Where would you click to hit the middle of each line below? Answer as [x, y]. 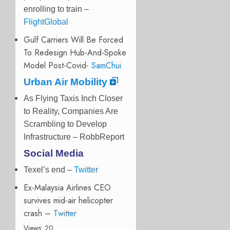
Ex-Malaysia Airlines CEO [67, 188]
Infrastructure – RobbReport [74, 137]
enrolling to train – [56, 9]
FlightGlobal [46, 22]
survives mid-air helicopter [68, 201]
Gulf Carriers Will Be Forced [73, 40]
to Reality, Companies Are [71, 111]
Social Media [54, 154]
